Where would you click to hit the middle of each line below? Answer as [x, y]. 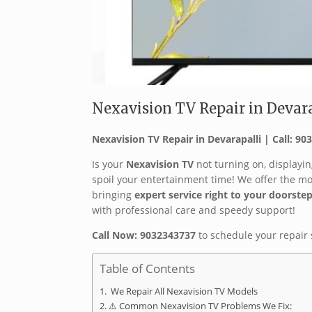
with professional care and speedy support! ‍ [195, 210]
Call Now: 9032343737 [144, 235]
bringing [113, 195]
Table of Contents [147, 269]
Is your [109, 164]
